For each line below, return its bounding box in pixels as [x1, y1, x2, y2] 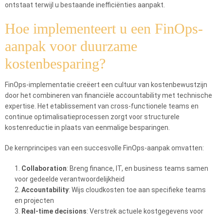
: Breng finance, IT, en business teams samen [67, 164, 208, 172]
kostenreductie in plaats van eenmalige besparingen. [5, 124, 170, 131]
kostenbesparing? [5, 55, 106, 72]
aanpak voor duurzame [5, 38, 137, 54]
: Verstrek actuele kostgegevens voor [87, 207, 203, 215]
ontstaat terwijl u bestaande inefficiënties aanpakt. [5, 1, 165, 9]
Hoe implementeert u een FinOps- [5, 20, 203, 36]
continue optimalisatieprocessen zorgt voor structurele [5, 113, 180, 121]
